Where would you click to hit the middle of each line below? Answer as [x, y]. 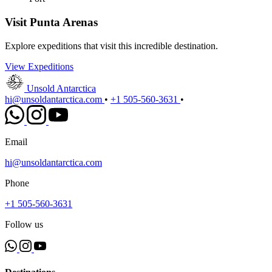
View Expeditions [39, 66]
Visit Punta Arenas [51, 22]
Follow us [24, 224]
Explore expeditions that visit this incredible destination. [111, 46]
